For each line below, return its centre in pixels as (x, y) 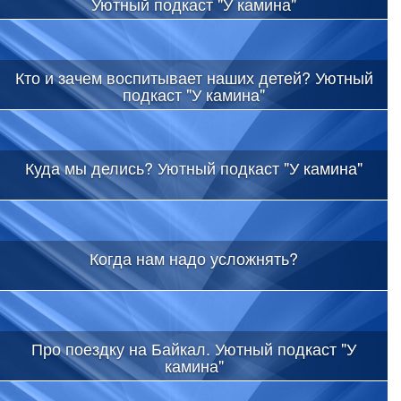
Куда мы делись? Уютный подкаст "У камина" (194, 167)
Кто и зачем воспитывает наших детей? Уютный (194, 77)
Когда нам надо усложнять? (194, 257)
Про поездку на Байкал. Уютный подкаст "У (194, 348)
